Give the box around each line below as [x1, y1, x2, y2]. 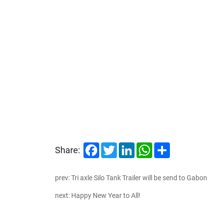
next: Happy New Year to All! [55, 190, 140, 200]
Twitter [117, 140, 138, 150]
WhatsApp [152, 140, 184, 150]
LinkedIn [135, 140, 161, 150]
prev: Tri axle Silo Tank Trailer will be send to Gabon [55, 172, 207, 182]
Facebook [99, 140, 129, 150]
